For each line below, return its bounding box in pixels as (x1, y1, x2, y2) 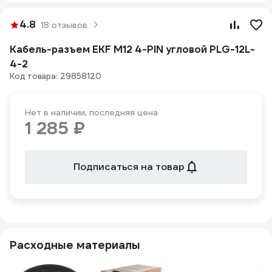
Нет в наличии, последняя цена (25, 107, 158, 118)
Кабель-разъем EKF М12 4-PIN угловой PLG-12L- (10, 43, 255, 56)
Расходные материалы (10, 238, 140, 252)
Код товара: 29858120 (10, 71, 101, 81)
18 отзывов (41, 19, 87, 30)
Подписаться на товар (73, 160, 185, 173)
